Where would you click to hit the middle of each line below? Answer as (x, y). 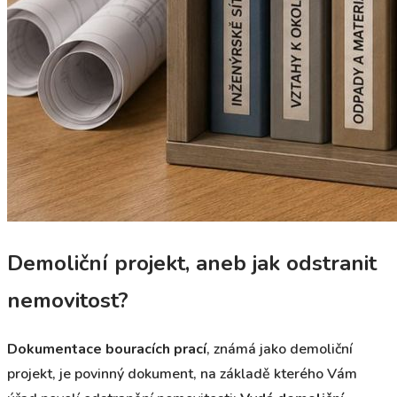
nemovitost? (68, 300)
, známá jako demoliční (280, 349)
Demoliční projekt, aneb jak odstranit (192, 263)
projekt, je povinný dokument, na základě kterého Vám (182, 374)
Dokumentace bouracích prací (107, 349)
